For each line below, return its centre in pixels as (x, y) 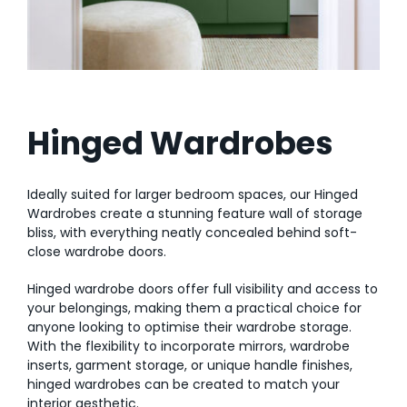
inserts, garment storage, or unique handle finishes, (190, 365)
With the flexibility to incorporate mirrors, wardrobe (189, 346)
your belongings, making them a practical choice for (194, 308)
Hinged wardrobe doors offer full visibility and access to (203, 288)
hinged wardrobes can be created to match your (184, 384)
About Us (49, 121)
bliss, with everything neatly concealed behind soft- (192, 232)
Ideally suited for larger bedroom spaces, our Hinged (193, 194)
